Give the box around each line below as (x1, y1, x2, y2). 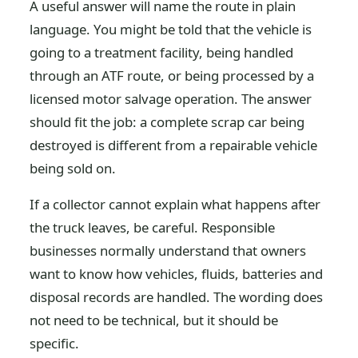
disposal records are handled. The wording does (30, 288, 324, 306)
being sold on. (30, 159, 117, 177)
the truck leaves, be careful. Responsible (30, 218, 276, 237)
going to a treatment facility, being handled (30, 43, 294, 62)
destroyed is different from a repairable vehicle (30, 136, 318, 154)
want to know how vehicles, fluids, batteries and (30, 265, 324, 283)
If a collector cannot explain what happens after (30, 195, 321, 213)
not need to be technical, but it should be (30, 311, 279, 329)
